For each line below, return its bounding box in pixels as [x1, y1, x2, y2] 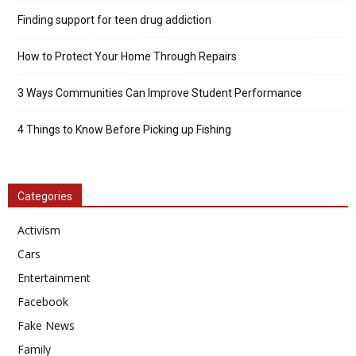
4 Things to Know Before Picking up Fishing [17, 123, 231, 136]
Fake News [17, 318, 75, 333]
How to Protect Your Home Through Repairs [17, 50, 237, 63]
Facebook [17, 294, 68, 309]
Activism [17, 222, 60, 238]
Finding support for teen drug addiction [17, 14, 211, 26]
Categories [17, 190, 72, 203]
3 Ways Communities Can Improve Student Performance [17, 87, 302, 99]
